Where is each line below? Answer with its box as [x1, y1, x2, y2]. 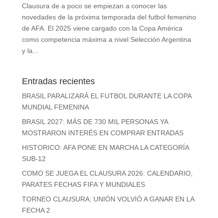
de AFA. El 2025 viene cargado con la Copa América [21, 24, 182, 32]
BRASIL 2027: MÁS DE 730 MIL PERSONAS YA [21, 117, 168, 126]
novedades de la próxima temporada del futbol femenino [21, 13, 196, 21]
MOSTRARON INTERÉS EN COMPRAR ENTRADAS [21, 128, 183, 137]
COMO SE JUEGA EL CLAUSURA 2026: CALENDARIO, [21, 169, 193, 177]
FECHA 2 [21, 206, 50, 214]
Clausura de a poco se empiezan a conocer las [21, 1, 167, 10]
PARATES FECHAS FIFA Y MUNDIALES [21, 180, 145, 188]
